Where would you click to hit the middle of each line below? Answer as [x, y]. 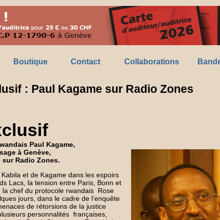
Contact [85, 62]
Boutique [30, 62]
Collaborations [152, 62]
